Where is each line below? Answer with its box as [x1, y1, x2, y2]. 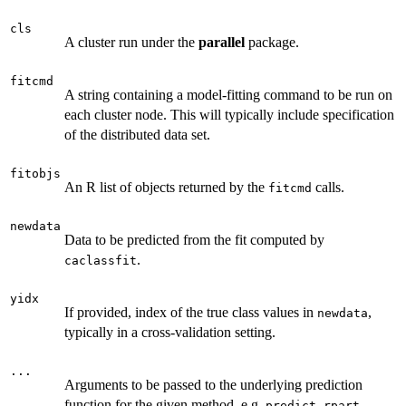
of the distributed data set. [64, 127, 210, 142]
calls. [312, 179, 344, 195]
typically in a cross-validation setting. [64, 324, 275, 340]
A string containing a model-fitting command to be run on [64, 87, 392, 102]
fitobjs [10, 167, 61, 180]
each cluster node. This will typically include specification [64, 107, 394, 122]
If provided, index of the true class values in [64, 304, 317, 320]
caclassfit [64, 254, 137, 267]
